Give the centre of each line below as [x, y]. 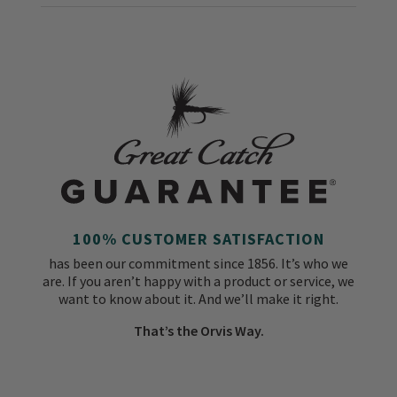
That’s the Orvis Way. [198, 331]
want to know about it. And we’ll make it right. [198, 299]
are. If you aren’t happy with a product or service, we [198, 281]
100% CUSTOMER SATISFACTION [198, 239]
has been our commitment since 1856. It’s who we [198, 264]
